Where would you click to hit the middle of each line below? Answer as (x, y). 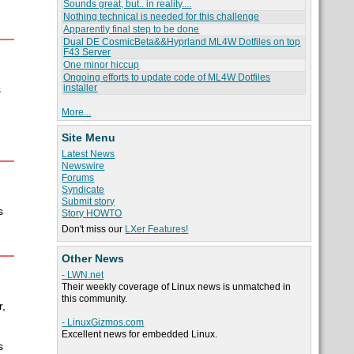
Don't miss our (94, 230)
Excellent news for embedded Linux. (140, 335)
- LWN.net (83, 275)
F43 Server (87, 53)
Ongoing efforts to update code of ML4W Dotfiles (167, 78)
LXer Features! (157, 230)
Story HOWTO (92, 214)
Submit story (88, 202)
